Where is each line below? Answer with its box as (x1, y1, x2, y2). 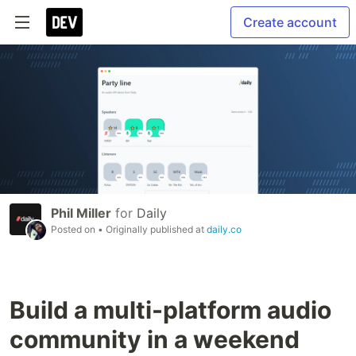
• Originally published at (98, 223, 207, 236)
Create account (243, 14, 337, 30)
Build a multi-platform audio (10, 296, 331, 325)
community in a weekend (10, 325, 300, 354)
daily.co (207, 223, 242, 236)
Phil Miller (51, 205, 111, 222)
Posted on (51, 223, 98, 236)
